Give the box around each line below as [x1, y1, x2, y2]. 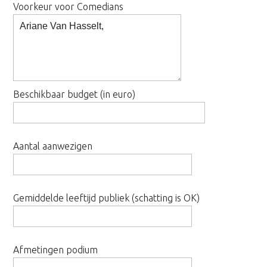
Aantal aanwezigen [13, 141, 93, 151]
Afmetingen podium [13, 244, 98, 255]
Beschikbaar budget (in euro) [13, 89, 136, 100]
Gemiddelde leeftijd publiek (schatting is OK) [13, 193, 200, 203]
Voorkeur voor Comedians [13, 1, 124, 12]
